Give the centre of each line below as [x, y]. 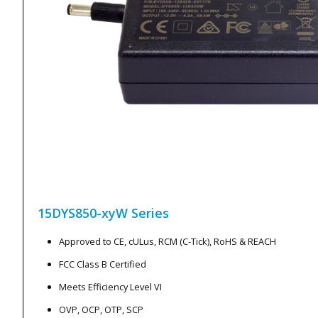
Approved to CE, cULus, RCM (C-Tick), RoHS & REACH [168, 241]
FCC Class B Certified [103, 264]
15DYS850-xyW [83, 213]
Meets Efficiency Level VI [110, 286]
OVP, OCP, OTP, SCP [101, 309]
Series [150, 213]
